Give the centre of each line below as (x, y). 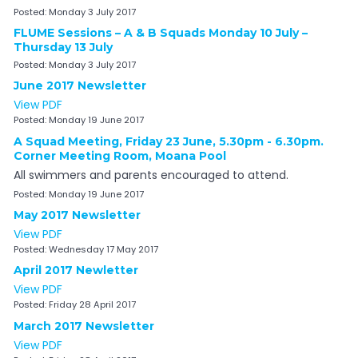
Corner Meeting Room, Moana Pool (119, 155)
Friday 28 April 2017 (92, 305)
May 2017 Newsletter (77, 215)
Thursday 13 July (63, 48)
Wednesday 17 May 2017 (103, 250)
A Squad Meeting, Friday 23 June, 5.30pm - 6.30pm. (168, 141)
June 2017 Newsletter (80, 86)
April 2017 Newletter (76, 270)
